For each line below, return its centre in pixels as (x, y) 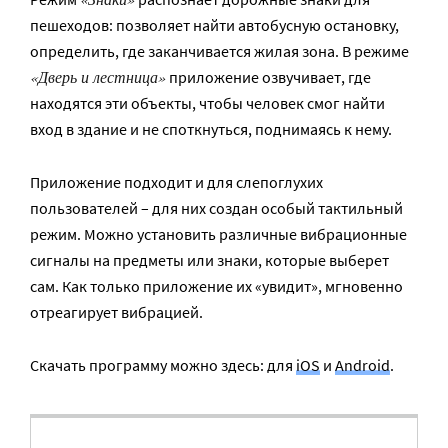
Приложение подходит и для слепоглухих (176, 182)
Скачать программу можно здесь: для (163, 365)
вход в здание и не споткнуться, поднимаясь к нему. (211, 129)
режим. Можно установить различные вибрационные (218, 234)
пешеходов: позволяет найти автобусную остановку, (214, 25)
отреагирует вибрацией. (116, 312)
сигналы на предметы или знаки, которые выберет (209, 260)
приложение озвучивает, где (268, 77)
